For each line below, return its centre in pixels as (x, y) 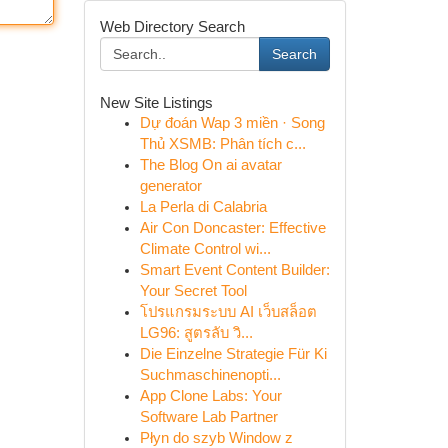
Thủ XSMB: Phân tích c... (222, 144)
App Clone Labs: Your (210, 396)
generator (170, 186)
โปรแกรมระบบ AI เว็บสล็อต (228, 312)
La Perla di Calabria (203, 207)
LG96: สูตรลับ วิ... (196, 333)
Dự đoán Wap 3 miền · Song (232, 123)
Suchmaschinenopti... (210, 375)
